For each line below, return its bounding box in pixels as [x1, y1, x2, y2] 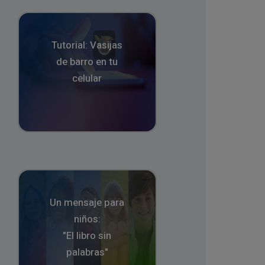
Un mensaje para [50, 195, 125, 211]
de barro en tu [56, 54, 118, 70]
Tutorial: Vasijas [51, 38, 123, 53]
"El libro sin [63, 228, 112, 244]
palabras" [66, 245, 108, 260]
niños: [73, 212, 101, 227]
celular [72, 71, 102, 86]
